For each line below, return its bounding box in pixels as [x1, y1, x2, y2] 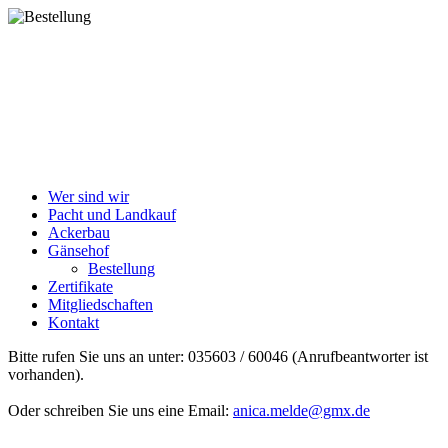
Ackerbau [48, 224, 110, 241]
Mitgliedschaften [48, 296, 153, 313]
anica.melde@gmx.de [233, 402, 370, 419]
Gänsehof [48, 242, 109, 259]
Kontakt [48, 314, 99, 331]
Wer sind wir [48, 188, 129, 205]
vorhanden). [8, 366, 84, 383]
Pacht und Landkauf [48, 206, 176, 223]
